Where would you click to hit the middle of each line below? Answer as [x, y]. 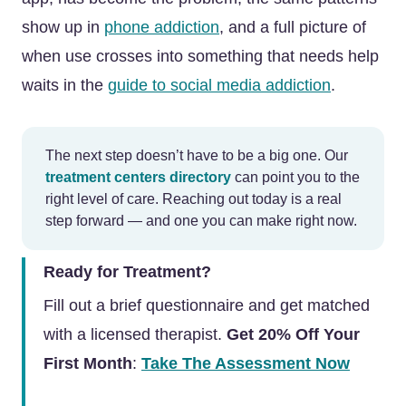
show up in [63, 27]
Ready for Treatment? [127, 272]
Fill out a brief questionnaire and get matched [207, 305]
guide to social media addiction [219, 85]
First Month [88, 363]
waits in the [65, 85]
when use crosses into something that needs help [200, 56]
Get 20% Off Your [293, 334]
